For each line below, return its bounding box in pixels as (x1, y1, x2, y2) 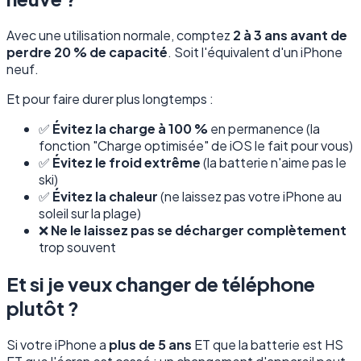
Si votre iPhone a (6, 335, 109, 353)
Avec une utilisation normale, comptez (6, 27, 233, 44)
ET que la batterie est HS (192, 335, 343, 353)
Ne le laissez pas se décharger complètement (51, 222, 346, 239)
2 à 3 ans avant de (233, 27, 347, 44)
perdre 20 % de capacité (6, 44, 168, 61)
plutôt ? (6, 295, 79, 320)
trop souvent (39, 239, 116, 256)
